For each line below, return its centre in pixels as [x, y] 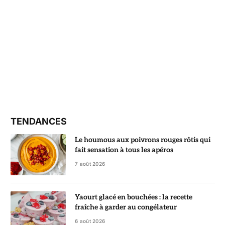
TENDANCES [39, 121]
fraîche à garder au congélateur [126, 207]
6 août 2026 [90, 221]
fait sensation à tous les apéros [124, 150]
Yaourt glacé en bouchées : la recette [134, 197]
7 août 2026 [90, 163]
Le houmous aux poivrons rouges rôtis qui [143, 140]
